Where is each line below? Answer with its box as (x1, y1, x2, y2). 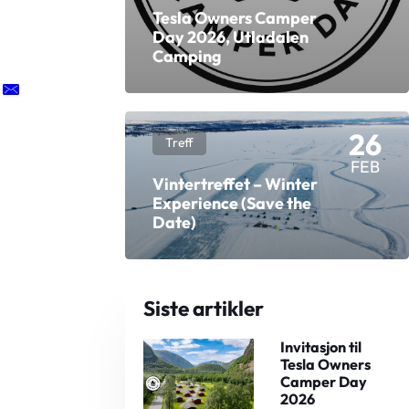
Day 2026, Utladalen (152, 26, 309, 48)
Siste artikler (143, 294, 265, 321)
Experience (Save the (152, 192, 311, 214)
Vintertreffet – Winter (152, 173, 318, 194)
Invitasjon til (280, 337, 362, 356)
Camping (152, 46, 221, 68)
